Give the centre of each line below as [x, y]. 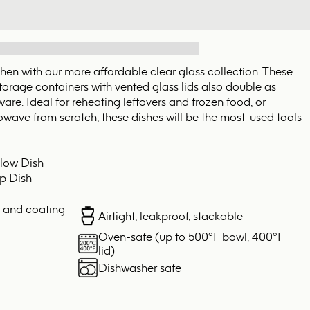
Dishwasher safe [139, 268]
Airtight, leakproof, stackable [170, 216]
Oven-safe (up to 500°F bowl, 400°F [191, 237]
